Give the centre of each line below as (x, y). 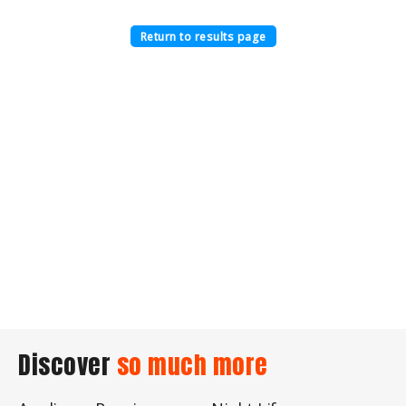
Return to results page (203, 37)
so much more (192, 365)
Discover (68, 365)
